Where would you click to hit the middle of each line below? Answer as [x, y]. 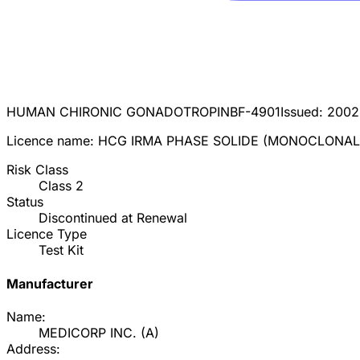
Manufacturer [50, 283]
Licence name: [52, 141]
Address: [33, 348]
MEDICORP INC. [88, 332]
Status [25, 202]
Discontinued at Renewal [113, 218]
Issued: [304, 112]
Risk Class [37, 170]
